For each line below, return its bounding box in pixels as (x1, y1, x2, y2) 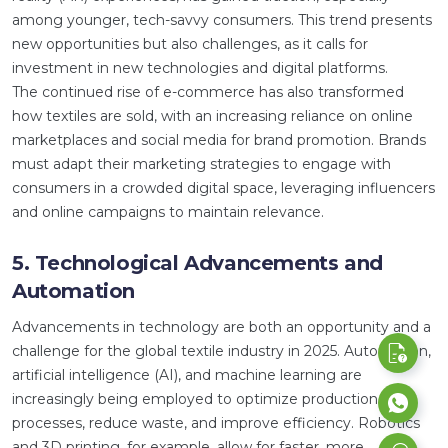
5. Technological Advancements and (12, 251, 383, 275)
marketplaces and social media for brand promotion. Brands (12, 131, 426, 149)
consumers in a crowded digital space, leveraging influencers (12, 179, 435, 197)
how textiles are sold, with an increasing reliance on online (12, 107, 413, 125)
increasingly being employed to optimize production (12, 390, 378, 408)
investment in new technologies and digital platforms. (12, 59, 388, 77)
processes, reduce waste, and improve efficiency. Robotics (12, 414, 420, 432)
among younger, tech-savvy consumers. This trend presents (12, 11, 432, 29)
